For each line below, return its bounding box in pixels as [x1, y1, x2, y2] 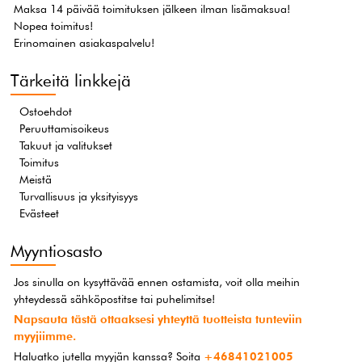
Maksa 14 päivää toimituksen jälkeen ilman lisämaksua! [14, 2, 291, 15]
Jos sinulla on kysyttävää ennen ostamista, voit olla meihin [14, 275, 301, 288]
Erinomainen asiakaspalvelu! [14, 36, 155, 49]
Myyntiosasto [11, 240, 103, 261]
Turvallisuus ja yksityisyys [19, 189, 139, 203]
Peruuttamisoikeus [19, 121, 110, 135]
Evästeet [19, 206, 60, 220]
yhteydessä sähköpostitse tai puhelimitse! [14, 292, 216, 305]
